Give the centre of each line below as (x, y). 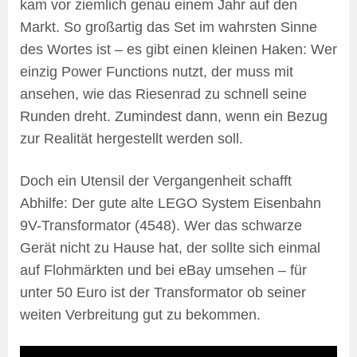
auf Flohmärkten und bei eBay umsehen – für (163, 270)
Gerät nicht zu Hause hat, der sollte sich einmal (170, 247)
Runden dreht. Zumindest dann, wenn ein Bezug (174, 116)
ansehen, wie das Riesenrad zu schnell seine (163, 94)
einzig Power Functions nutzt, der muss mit (157, 71)
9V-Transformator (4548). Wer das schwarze (161, 225)
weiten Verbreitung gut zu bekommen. (140, 314)
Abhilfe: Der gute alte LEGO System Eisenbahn (171, 203)
